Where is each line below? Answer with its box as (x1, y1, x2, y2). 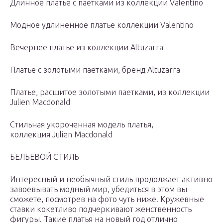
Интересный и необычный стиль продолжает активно (10, 175, 213, 184)
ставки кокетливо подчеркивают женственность (10, 205, 192, 214)
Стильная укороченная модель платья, (10, 120, 153, 129)
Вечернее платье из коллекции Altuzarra (10, 43, 163, 52)
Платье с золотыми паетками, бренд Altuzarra (10, 65, 180, 75)
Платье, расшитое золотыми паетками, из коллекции (10, 88, 210, 97)
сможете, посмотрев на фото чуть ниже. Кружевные (10, 195, 204, 204)
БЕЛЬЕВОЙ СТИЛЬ (10, 152, 79, 162)
